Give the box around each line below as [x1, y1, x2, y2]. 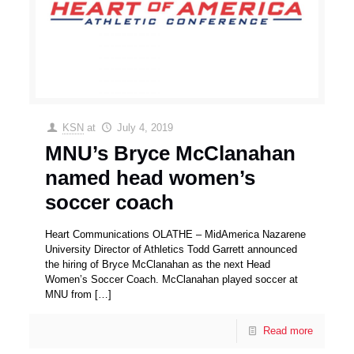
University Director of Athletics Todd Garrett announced [45, 243, 298, 255]
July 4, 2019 [116, 121, 173, 134]
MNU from [45, 288, 92, 300]
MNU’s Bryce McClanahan [45, 141, 296, 165]
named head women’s [45, 165, 256, 190]
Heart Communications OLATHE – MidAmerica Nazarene [45, 228, 307, 240]
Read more [262, 324, 313, 337]
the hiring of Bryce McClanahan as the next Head [45, 258, 271, 270]
